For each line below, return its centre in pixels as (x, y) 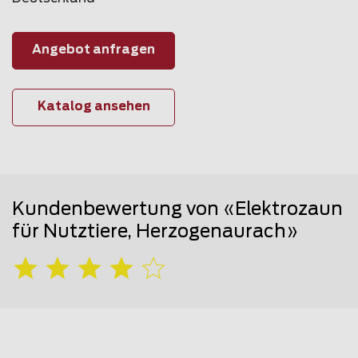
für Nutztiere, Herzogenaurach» (155, 231)
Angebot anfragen (93, 50)
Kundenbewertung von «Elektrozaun (177, 209)
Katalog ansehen (93, 107)
